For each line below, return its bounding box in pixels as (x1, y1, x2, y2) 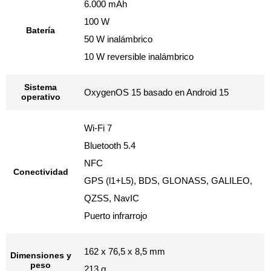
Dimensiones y (10, 250, 71, 260)
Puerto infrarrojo (84, 211, 147, 221)
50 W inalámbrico (84, 34, 152, 44)
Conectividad (13, 167, 68, 177)
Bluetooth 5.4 (84, 140, 135, 151)
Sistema (24, 82, 57, 92)
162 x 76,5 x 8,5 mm (84, 246, 165, 256)
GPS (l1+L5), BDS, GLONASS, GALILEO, (84, 175, 252, 186)
